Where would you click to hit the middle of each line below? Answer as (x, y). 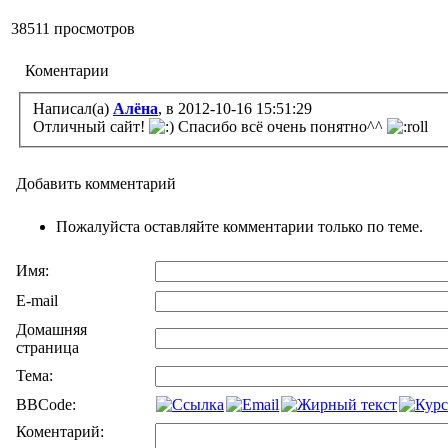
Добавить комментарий (96, 183)
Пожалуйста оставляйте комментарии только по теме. (239, 226)
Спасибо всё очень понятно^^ (280, 126)
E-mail (37, 300)
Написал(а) (73, 108)
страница (47, 347)
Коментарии (63, 70)
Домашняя (51, 329)
